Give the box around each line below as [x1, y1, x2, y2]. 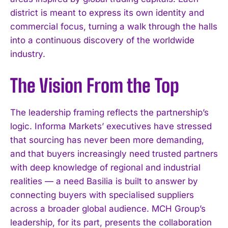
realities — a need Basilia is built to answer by [10, 176, 198, 186]
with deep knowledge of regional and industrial [10, 162, 201, 173]
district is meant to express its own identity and [10, 7, 204, 18]
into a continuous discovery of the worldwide [10, 35, 194, 45]
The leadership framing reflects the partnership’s [10, 107, 209, 118]
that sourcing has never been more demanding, [10, 134, 204, 145]
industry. [10, 48, 45, 59]
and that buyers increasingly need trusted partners [10, 148, 218, 159]
